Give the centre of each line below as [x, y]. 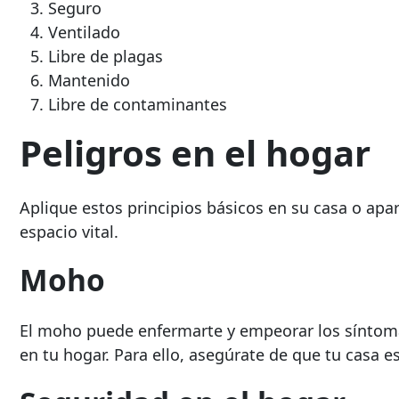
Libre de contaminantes [138, 105]
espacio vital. [69, 232]
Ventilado [84, 33]
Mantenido [89, 81]
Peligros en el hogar [195, 153]
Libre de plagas [106, 57]
